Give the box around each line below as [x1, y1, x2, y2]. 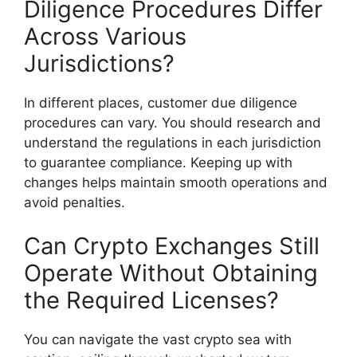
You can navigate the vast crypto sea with [24, 331, 292, 348]
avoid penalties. [24, 194, 125, 210]
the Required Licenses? [24, 286, 279, 315]
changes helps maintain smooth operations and [24, 174, 328, 190]
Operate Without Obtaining [24, 259, 318, 288]
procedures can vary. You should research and [24, 114, 321, 131]
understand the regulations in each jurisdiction [24, 134, 321, 151]
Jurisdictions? [24, 49, 175, 77]
